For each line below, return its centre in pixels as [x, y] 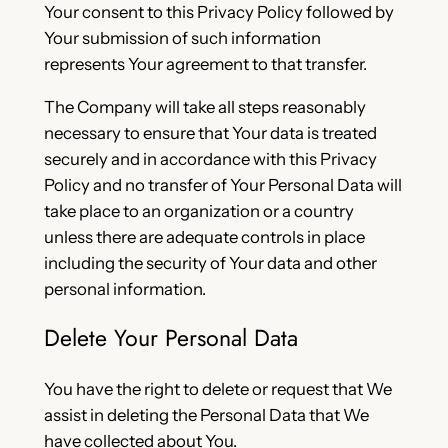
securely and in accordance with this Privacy [210, 159]
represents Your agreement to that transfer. [205, 64]
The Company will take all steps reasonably [204, 107]
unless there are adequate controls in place [204, 237]
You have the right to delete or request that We [217, 388]
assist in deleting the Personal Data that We [206, 414]
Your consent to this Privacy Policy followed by [218, 12]
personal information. [124, 289]
